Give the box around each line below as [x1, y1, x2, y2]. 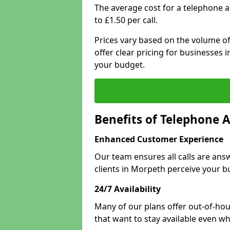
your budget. [94, 59, 145, 70]
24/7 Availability [94, 183, 161, 195]
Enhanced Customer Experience [94, 133, 223, 145]
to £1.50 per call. [94, 14, 158, 26]
